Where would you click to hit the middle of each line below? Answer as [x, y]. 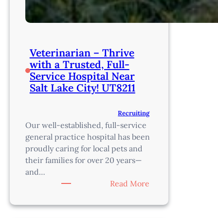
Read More [130, 183]
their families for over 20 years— [83, 160]
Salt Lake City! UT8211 [82, 88]
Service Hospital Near [82, 76]
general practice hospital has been [88, 136]
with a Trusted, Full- [79, 64]
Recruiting [134, 113]
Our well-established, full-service [86, 125]
